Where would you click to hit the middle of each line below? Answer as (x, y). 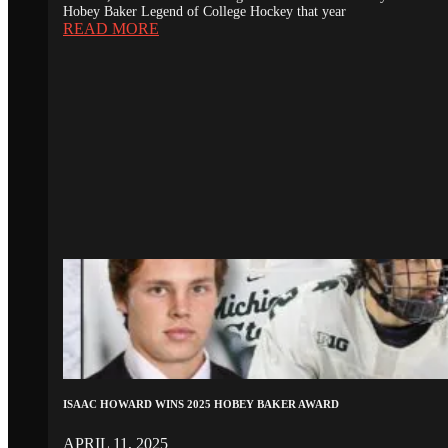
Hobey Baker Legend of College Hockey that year (204, 11)
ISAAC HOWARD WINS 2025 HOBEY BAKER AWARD (201, 403)
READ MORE (111, 28)
